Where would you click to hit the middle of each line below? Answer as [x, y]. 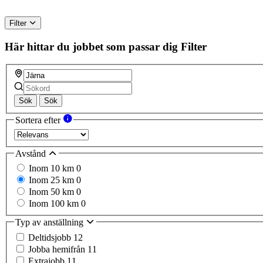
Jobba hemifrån [58, 249]
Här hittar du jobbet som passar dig [91, 46]
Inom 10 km [53, 168]
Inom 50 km [53, 192]
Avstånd [32, 153]
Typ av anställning [50, 222]
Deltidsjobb [51, 237]
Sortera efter [39, 120]
